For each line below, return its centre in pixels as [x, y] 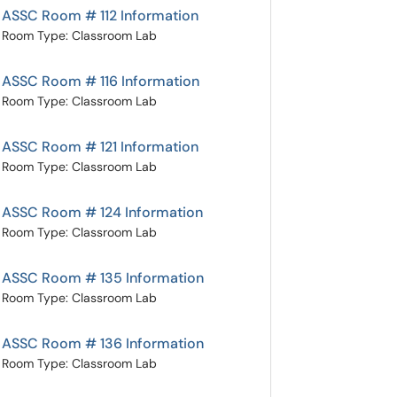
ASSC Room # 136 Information [103, 343]
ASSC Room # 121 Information [100, 147]
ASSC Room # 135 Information [103, 278]
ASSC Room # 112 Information [100, 16]
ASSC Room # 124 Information [102, 212]
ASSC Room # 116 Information [101, 81]
